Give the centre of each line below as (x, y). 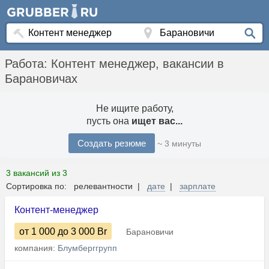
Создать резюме (111, 144)
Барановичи (150, 232)
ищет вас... (157, 121)
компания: (36, 248)
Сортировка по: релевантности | (77, 186)
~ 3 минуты (179, 144)
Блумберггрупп (87, 248)
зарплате (198, 186)
